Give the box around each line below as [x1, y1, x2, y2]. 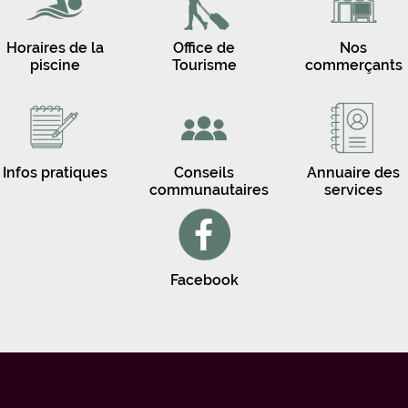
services [324, 180, 382, 199]
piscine [29, 56, 80, 74]
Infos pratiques [2, 163, 107, 181]
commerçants [304, 56, 403, 74]
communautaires [149, 180, 269, 199]
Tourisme [171, 56, 237, 74]
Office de [173, 38, 235, 56]
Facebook [169, 270, 239, 289]
